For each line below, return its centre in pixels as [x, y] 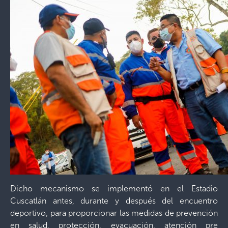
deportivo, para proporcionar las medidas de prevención [114, 213]
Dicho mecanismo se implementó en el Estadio [114, 188]
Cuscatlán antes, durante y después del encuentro [114, 201]
